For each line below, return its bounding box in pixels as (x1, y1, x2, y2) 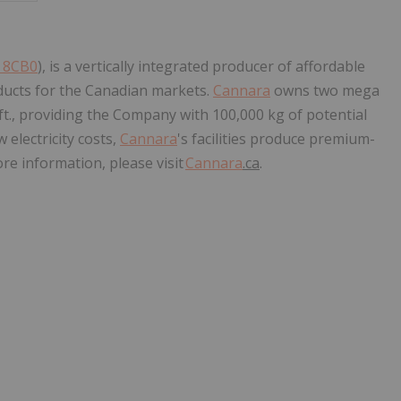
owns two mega (270, 81, 380, 101)
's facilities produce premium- (177, 129, 375, 149)
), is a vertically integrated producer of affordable (38, 56, 365, 77)
